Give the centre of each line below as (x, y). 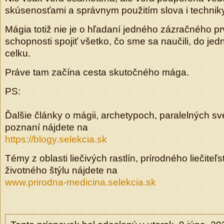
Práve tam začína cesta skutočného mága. (97, 72)
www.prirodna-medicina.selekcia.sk (80, 182)
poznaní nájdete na (46, 127)
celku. (18, 53)
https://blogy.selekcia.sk (56, 139)
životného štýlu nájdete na (61, 170)
